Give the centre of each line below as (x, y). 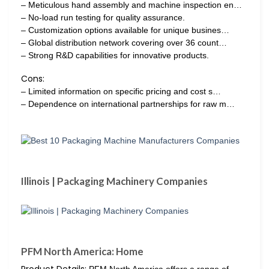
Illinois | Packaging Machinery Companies (114, 181)
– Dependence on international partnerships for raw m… (128, 104)
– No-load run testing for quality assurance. (103, 18)
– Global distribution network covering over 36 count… (124, 43)
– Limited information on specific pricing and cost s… (121, 92)
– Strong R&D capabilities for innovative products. (115, 56)
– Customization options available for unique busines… (125, 30)
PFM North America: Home (82, 252)
